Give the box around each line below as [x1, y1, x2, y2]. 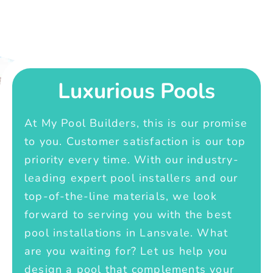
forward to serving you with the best [24, 207, 232, 222]
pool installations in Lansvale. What [24, 225, 229, 241]
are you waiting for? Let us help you [24, 244, 228, 259]
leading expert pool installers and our [24, 171, 238, 186]
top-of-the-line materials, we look [24, 189, 217, 204]
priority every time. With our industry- [24, 152, 239, 168]
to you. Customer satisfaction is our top [24, 134, 246, 149]
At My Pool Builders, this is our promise [24, 116, 248, 131]
